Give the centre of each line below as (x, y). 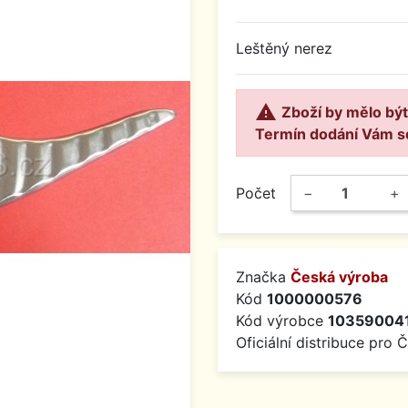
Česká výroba (339, 277)
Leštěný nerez (284, 48)
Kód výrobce (282, 321)
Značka (263, 277)
